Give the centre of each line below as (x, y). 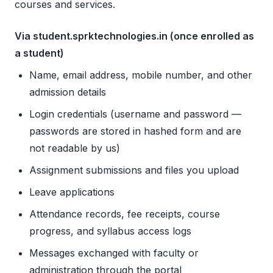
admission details (68, 92)
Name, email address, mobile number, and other (141, 75)
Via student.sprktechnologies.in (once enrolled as (134, 36)
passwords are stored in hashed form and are (135, 131)
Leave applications (72, 192)
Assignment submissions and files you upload (134, 170)
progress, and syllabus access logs (110, 231)
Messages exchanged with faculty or (114, 253)
